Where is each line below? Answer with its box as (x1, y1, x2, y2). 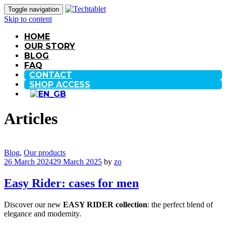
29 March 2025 (53, 157, 102, 166)
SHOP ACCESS (29, 80, 90, 89)
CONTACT (29, 70, 72, 80)
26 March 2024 (4, 157, 53, 166)
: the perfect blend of (147, 200, 213, 209)
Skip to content (4, 15, 52, 23)
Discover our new (4, 200, 63, 209)
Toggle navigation (8, 6, 59, 13)
